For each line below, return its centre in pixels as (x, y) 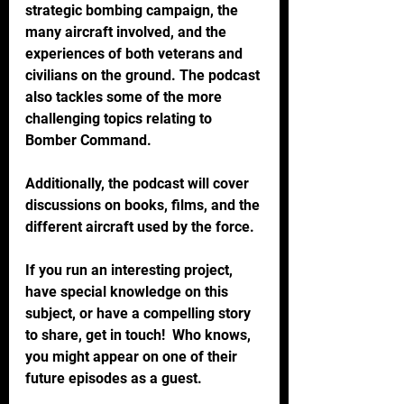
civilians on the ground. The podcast (144, 75)
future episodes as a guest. (114, 378)
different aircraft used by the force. (140, 226)
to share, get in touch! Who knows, (140, 335)
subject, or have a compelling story (140, 313)
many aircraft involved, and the (128, 32)
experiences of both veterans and (136, 53)
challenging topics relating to (120, 118)
